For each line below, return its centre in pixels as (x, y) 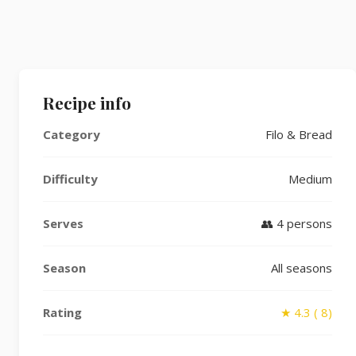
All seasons (302, 268)
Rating (62, 312)
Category (72, 134)
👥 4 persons (297, 223)
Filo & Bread (299, 134)
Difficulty (70, 179)
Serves (63, 223)
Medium (310, 179)
